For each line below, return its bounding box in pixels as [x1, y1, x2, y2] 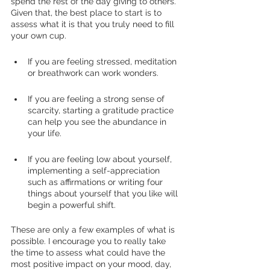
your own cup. [11, 31, 69, 40]
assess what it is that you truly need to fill [11, 19, 177, 29]
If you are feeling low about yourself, [28, 154, 174, 164]
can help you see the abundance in [28, 117, 169, 127]
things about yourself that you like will [28, 189, 180, 198]
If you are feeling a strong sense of [28, 94, 167, 104]
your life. [28, 128, 64, 138]
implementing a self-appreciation [28, 166, 162, 175]
